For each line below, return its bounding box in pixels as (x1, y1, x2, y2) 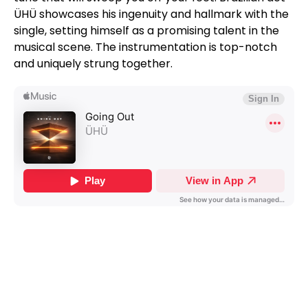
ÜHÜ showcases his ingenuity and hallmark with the (14, 6, 289, 23)
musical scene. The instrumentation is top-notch (14, 39, 277, 56)
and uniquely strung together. (14, 56, 173, 72)
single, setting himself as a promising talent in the (14, 23, 279, 39)
